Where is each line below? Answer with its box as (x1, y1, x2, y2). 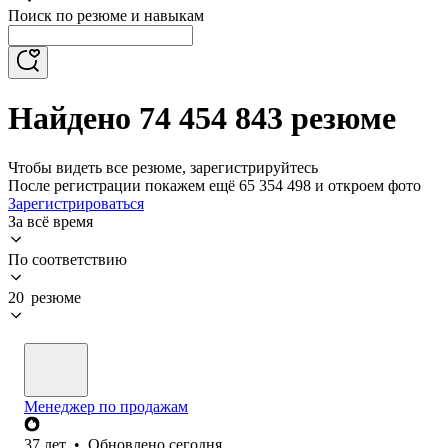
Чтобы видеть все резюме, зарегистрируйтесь (8, 158, 318, 176)
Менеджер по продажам (24, 397, 188, 415)
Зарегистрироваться (8, 194, 144, 212)
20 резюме (8, 288, 81, 306)
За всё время (8, 212, 93, 230)
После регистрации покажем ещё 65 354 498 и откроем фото (8, 176, 421, 194)
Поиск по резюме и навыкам (8, 7, 204, 24)
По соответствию (8, 250, 127, 268)
